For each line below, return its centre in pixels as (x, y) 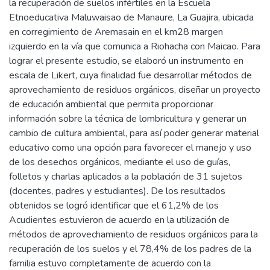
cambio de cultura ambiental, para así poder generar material (134, 133)
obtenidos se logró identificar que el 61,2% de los (114, 205)
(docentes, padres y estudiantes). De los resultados (117, 191)
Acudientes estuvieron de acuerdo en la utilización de (119, 220)
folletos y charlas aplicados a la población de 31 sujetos (126, 176)
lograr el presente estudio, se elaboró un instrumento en (126, 61)
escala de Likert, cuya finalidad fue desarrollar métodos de (130, 75)
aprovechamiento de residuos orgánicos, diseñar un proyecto (135, 89)
